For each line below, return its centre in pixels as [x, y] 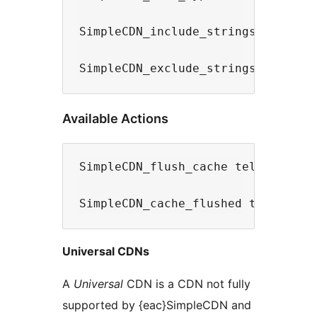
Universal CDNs [106, 251]
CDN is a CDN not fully [187, 283]
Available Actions [115, 118]
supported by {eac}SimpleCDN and [157, 305]
